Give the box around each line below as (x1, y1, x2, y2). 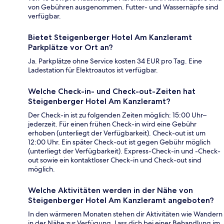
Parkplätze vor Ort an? (28, 42, 113, 52)
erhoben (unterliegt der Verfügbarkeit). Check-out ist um (28, 128, 205, 137)
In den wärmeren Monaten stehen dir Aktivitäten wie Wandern (28, 209, 222, 218)
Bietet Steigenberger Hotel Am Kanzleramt (28, 32, 192, 42)
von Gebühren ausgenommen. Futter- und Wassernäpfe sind (28, 2, 218, 11)
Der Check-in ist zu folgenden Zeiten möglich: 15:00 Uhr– (28, 110, 206, 119)
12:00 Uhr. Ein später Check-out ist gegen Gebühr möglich (28, 137, 210, 146)
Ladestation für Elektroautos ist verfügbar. (28, 65, 158, 74)
